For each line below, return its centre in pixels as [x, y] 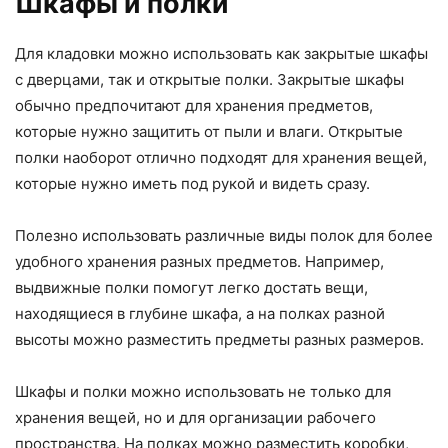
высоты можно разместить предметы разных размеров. [219, 340]
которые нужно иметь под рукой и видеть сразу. [192, 184]
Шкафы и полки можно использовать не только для [203, 392]
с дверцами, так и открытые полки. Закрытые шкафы [209, 80]
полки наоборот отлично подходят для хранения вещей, [221, 158]
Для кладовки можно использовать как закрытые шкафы [221, 54]
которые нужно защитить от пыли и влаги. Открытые [209, 132]
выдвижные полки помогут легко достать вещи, [191, 288]
